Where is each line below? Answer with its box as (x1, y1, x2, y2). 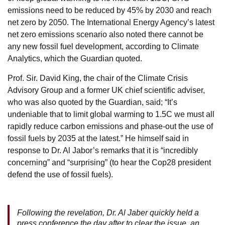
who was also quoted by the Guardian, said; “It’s (8, 97, 177, 106)
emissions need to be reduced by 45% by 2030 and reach (8, 6, 211, 15)
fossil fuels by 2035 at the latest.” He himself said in (8, 134, 189, 143)
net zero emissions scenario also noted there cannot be (8, 30, 203, 39)
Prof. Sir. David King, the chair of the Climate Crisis (8, 73, 188, 82)
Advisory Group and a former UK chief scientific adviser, (8, 85, 205, 94)
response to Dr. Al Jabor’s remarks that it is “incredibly (8, 146, 198, 155)
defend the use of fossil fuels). (8, 170, 115, 179)
